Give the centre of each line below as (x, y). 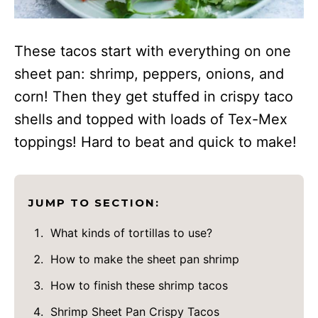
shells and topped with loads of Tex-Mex (151, 120)
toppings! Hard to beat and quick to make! (155, 142)
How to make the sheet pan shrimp (144, 259)
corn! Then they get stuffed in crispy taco (154, 97)
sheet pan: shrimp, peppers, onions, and (149, 74)
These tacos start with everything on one (153, 51)
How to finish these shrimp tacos (139, 286)
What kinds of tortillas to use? (131, 233)
